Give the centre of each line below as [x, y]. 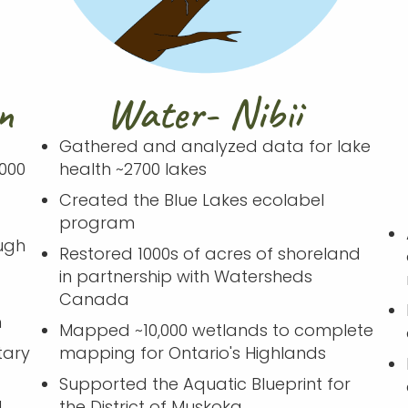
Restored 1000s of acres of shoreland [209, 253]
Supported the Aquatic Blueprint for [204, 383]
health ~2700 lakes [133, 168]
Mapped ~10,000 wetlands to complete [216, 330]
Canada [94, 299]
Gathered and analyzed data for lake [214, 146]
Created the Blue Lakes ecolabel [191, 199]
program [97, 222]
